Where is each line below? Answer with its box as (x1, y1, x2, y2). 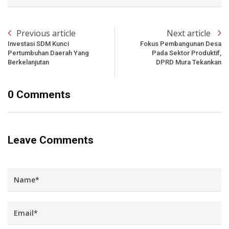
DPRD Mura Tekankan (156, 58, 221, 66)
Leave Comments (8, 133, 94, 146)
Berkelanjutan (8, 58, 49, 66)
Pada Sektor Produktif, (152, 49, 221, 57)
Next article (167, 27, 213, 39)
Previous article (16, 27, 76, 39)
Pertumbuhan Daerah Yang (8, 49, 89, 57)
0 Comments (8, 88, 71, 101)
